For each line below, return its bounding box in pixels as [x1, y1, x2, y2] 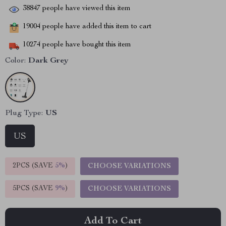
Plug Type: [5, 109, 43, 118]
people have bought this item [40, 41, 131, 49]
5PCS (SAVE [13, 185, 55, 192]
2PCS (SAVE [13, 162, 55, 169]
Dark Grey [28, 57, 69, 65]
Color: [5, 57, 26, 65]
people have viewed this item [40, 5, 131, 13]
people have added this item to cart [40, 23, 151, 31]
